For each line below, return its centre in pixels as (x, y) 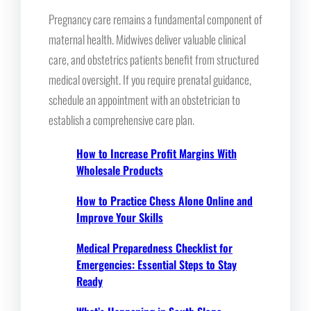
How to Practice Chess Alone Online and (165, 200)
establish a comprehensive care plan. (121, 119)
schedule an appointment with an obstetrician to (144, 99)
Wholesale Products (120, 170)
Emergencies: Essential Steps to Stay (157, 264)
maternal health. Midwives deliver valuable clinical (147, 39)
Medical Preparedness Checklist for (154, 247)
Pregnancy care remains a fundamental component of (155, 19)
